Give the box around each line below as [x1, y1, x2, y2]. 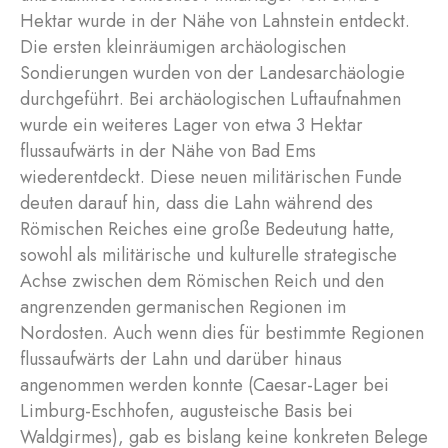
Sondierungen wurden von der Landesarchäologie [20, 60, 405, 86]
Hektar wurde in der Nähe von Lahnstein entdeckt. [20, 8, 410, 34]
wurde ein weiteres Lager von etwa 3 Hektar [20, 112, 363, 138]
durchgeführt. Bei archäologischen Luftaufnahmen [20, 86, 401, 112]
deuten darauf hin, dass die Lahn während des [20, 190, 373, 216]
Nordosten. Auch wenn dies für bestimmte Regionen [20, 320, 424, 346]
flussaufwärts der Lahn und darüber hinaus [20, 346, 342, 372]
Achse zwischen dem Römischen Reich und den [20, 268, 384, 294]
